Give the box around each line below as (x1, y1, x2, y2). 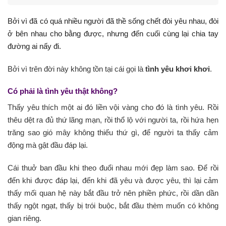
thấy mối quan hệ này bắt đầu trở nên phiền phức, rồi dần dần (8, 188, 218, 197)
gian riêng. (8, 213, 41, 222)
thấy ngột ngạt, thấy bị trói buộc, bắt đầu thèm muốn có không (8, 201, 218, 210)
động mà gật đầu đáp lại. (8, 141, 88, 149)
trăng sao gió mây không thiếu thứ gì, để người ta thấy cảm (8, 128, 218, 137)
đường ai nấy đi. (8, 42, 61, 50)
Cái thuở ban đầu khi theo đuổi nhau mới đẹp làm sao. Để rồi (8, 163, 218, 172)
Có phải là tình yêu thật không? (8, 87, 118, 95)
